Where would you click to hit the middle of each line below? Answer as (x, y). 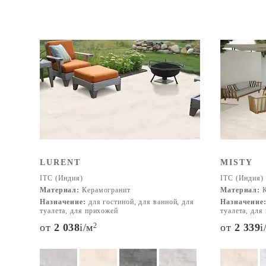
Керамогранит (105, 190)
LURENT (60, 162)
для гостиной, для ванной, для (140, 202)
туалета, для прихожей (79, 211)
